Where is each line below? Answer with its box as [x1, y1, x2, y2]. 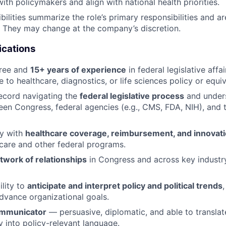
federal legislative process [80, 90, 184, 101]
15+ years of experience [30, 64, 126, 75]
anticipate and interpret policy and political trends [27, 180, 222, 191]
